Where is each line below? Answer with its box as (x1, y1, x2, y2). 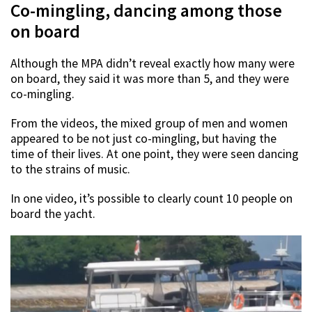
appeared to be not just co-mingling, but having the (10, 130, 276, 146)
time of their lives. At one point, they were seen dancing (10, 146, 299, 162)
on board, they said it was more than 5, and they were (10, 70, 289, 86)
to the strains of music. (10, 161, 130, 177)
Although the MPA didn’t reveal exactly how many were (10, 55, 295, 71)
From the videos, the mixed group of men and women (10, 115, 288, 131)
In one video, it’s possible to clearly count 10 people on (10, 190, 292, 206)
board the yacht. (10, 205, 95, 221)
